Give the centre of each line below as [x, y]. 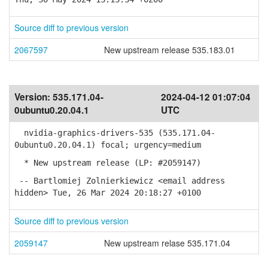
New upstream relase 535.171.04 [167, 243]
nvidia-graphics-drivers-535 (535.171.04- [115, 133]
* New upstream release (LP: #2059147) [108, 163]
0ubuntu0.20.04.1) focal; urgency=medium [108, 145]
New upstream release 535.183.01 [170, 50]
